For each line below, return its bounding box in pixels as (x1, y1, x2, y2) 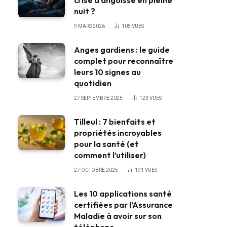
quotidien (74, 78, 111, 89)
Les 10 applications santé (74, 188, 172, 199)
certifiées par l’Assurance (74, 200, 173, 210)
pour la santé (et (74, 139, 139, 149)
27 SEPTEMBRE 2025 (74, 95, 123, 101)
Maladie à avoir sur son (74, 211, 162, 221)
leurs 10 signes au (74, 67, 141, 78)
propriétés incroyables (74, 128, 162, 138)
